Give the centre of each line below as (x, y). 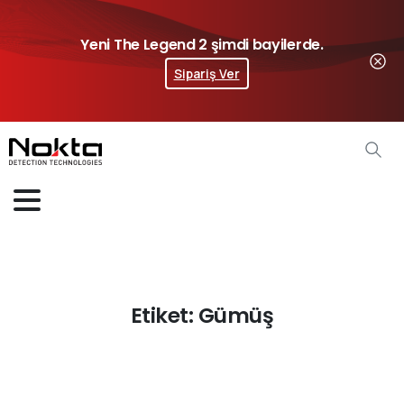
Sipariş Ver (207, 73)
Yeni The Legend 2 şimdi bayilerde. (202, 45)
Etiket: (164, 315)
